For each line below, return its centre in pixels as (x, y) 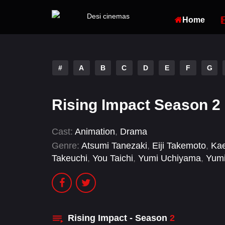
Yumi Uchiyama (170, 158)
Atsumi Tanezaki (114, 146)
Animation (95, 132)
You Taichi (113, 158)
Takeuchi (70, 158)
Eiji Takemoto (179, 146)
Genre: (66, 146)
